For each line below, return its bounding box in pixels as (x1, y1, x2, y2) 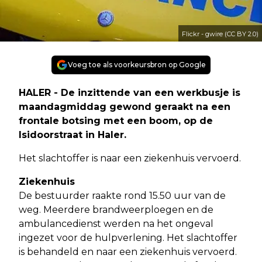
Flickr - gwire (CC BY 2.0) (182, 30, 258, 39)
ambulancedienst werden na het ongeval (19, 218, 213, 230)
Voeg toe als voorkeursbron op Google (68, 60, 206, 70)
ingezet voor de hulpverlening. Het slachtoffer (19, 232, 237, 244)
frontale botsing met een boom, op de (19, 115, 213, 127)
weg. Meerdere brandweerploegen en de (19, 204, 213, 216)
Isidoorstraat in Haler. (19, 129, 126, 141)
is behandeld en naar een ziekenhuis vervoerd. (19, 246, 237, 258)
